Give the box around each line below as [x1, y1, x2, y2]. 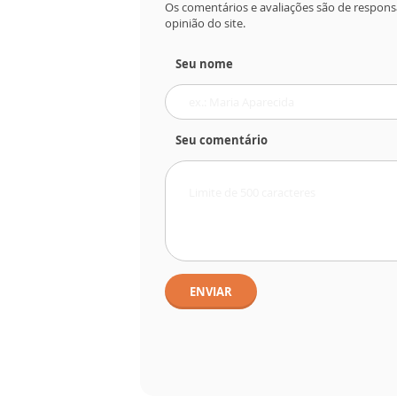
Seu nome [175, 56, 233, 73]
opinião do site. [165, 15, 245, 32]
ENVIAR [190, 284, 232, 300]
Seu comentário [175, 132, 268, 149]
